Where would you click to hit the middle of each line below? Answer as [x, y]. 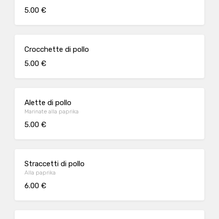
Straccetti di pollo [55, 164]
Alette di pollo [48, 103]
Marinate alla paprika [52, 111]
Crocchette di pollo [57, 49]
